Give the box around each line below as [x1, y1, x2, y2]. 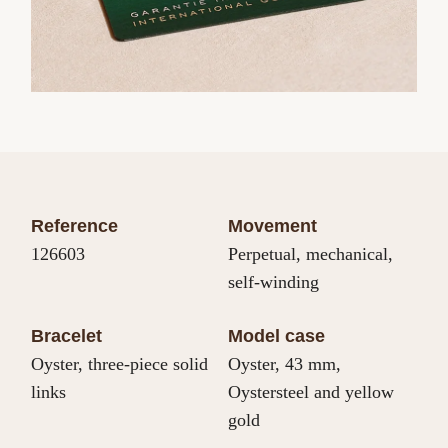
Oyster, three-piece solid [31, 354, 209, 375]
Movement [228, 216, 317, 237]
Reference [31, 216, 119, 237]
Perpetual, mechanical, [228, 244, 393, 265]
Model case [228, 326, 325, 347]
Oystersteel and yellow [228, 382, 394, 403]
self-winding [228, 272, 319, 293]
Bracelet [31, 326, 103, 347]
